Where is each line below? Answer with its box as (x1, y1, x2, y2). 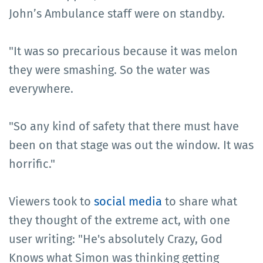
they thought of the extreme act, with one (9, 213, 230, 228)
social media (94, 194, 162, 209)
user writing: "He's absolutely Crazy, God (9, 232, 222, 247)
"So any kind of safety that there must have (9, 119, 239, 134)
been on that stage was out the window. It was (9, 138, 254, 153)
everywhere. (9, 82, 73, 96)
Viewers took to (9, 194, 94, 209)
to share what (162, 194, 237, 209)
